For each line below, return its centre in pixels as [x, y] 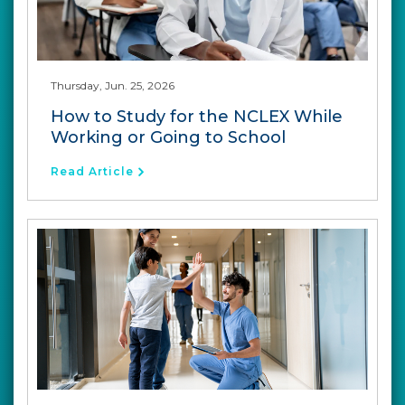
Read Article [92, 171]
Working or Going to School [168, 137]
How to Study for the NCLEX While [197, 116]
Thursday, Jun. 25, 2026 [113, 85]
